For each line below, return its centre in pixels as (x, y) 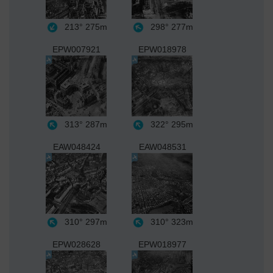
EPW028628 (76, 245)
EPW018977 (162, 245)
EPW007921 (76, 50)
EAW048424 (76, 147)
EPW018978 (162, 50)
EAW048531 (162, 147)
